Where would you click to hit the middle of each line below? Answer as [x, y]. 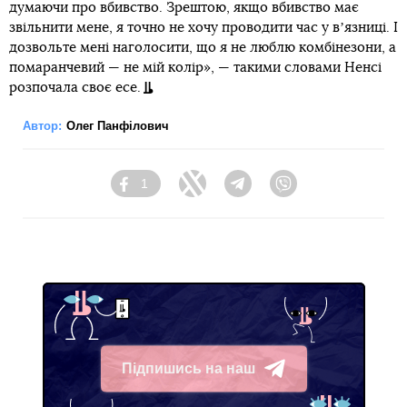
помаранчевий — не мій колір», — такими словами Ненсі [195, 68]
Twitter [225, 192]
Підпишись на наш [189, 368]
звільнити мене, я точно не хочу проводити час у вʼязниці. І [203, 28]
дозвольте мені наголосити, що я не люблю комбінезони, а [203, 48]
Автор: [42, 126]
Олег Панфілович [118, 126]
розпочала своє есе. [75, 88]
